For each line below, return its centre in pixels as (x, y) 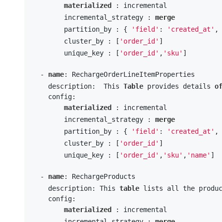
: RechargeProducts (99, 176)
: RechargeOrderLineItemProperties (129, 74)
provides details (179, 86)
